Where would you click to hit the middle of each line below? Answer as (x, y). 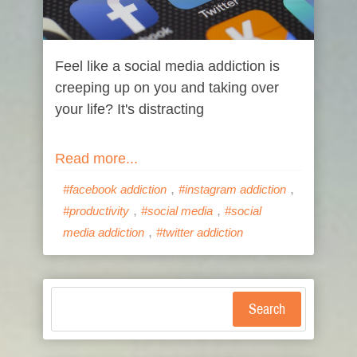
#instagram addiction (232, 189)
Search (267, 309)
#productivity (96, 211)
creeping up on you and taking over (167, 88)
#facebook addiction (115, 189)
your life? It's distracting (129, 109)
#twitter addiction (200, 232)
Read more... (96, 159)
